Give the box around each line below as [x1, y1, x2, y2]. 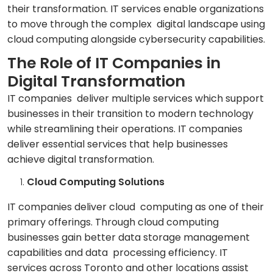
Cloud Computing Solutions [27, 175, 165, 190]
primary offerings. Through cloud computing [7, 215, 219, 230]
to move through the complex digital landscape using [7, 17, 265, 32]
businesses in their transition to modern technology [7, 107, 253, 121]
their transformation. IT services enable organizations [7, 2, 264, 16]
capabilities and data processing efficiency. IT [7, 246, 228, 260]
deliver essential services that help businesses [7, 137, 228, 152]
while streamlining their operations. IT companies [7, 122, 245, 136]
